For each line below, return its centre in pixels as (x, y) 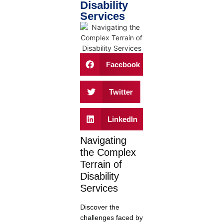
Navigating (103, 141)
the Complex (108, 153)
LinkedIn (123, 119)
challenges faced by (111, 218)
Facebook (123, 64)
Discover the (100, 207)
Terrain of (101, 165)
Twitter (121, 92)
